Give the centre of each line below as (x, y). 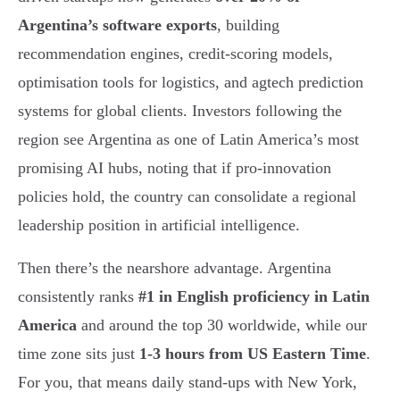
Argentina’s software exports (117, 25)
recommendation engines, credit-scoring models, (175, 53)
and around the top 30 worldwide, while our (222, 325)
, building (248, 25)
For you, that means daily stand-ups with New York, (187, 382)
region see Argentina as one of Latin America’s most (188, 139)
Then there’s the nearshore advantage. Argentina (175, 267)
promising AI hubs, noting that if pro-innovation (175, 167)
